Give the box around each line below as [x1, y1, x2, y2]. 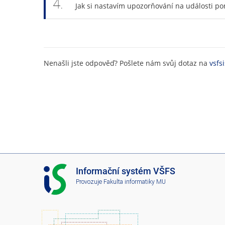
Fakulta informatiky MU [103, 178, 166, 185]
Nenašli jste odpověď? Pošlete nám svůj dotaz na [44, 58, 209, 68]
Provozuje [75, 178, 103, 185]
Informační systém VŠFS [75, 166, 175, 177]
